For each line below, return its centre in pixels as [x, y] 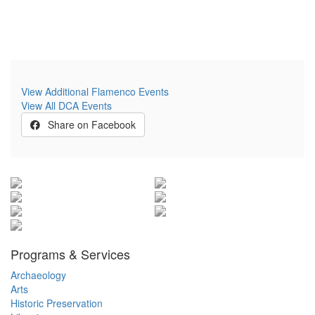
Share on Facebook [92, 124]
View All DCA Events [66, 105]
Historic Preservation [57, 303]
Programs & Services [70, 253]
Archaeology [38, 275]
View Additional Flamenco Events [95, 91]
